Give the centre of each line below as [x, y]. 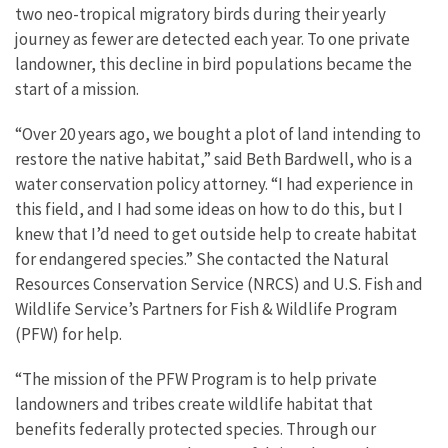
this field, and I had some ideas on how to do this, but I [209, 208]
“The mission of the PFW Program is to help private [196, 378]
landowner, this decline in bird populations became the [213, 63]
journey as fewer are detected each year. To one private [212, 38]
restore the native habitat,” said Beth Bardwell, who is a [213, 158]
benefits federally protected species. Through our [195, 428]
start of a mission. [80, 88]
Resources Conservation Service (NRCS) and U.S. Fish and [219, 283]
